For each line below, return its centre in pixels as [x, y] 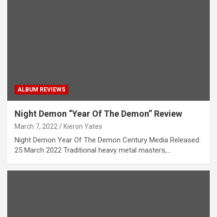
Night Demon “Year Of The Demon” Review [98, 113]
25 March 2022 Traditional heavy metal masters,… [93, 150]
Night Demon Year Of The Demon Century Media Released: [108, 140]
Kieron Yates [83, 126]
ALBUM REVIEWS [41, 89]
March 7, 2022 [36, 126]
